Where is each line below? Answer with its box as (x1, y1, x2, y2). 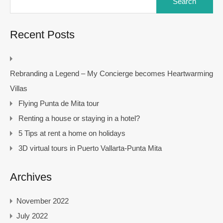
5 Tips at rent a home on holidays (18, 128, 125, 137)
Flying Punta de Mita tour (18, 99, 99, 108)
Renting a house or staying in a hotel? (18, 113, 140, 122)
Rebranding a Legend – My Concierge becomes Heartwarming (10, 69, 213, 78)
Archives (10, 170, 52, 183)
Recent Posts (10, 28, 75, 41)
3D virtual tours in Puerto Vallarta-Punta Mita (18, 143, 162, 152)
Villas (10, 84, 27, 93)
